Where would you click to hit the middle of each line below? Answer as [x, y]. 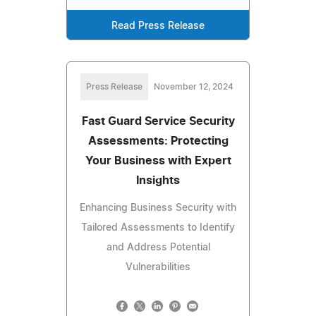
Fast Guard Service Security [158, 121]
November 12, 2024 [193, 86]
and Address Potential [158, 247]
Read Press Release [158, 26]
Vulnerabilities [158, 267]
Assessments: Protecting [158, 141]
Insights [158, 180]
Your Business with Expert [158, 160]
